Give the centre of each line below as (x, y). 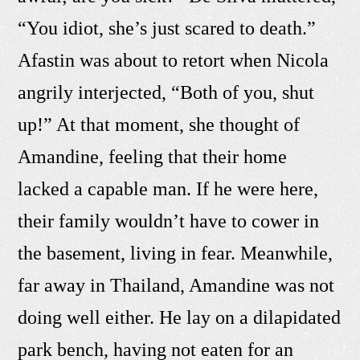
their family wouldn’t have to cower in (169, 221)
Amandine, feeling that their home (153, 157)
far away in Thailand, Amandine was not (176, 286)
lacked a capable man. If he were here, (168, 189)
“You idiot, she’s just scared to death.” (167, 29)
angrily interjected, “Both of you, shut (166, 93)
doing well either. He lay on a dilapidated (180, 318)
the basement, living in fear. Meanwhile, (176, 254)
